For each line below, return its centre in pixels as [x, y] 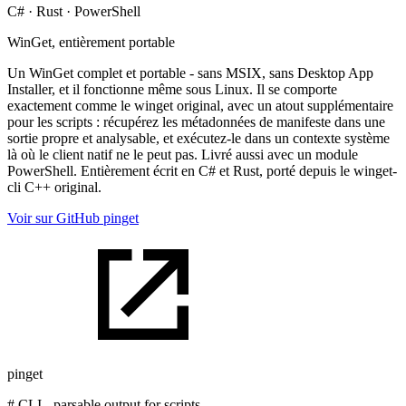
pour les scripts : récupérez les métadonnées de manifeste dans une [196, 121]
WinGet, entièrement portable [91, 42]
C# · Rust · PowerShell [74, 11]
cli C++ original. [54, 187]
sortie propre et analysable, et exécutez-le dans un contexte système [198, 138]
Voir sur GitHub [53, 217]
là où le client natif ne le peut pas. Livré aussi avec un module [183, 154]
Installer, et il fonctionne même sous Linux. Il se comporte [172, 89]
